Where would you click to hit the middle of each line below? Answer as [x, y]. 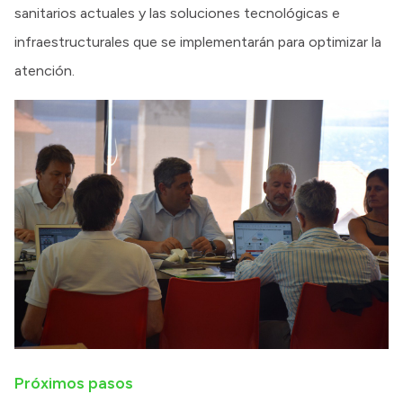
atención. [45, 70]
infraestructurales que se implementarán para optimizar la [198, 41]
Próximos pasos [74, 383]
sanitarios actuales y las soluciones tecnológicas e [177, 13]
